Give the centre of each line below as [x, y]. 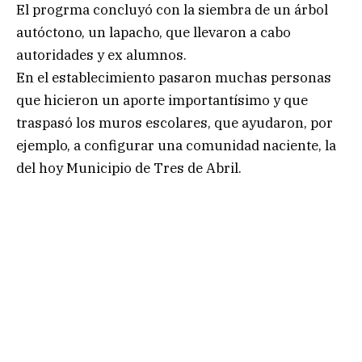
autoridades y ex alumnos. [101, 55]
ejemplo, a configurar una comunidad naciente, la [176, 145]
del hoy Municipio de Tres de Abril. [129, 168]
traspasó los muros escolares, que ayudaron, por [175, 122]
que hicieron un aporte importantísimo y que [162, 100]
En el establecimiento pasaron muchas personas [174, 77]
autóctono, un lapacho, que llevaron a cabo [154, 32]
